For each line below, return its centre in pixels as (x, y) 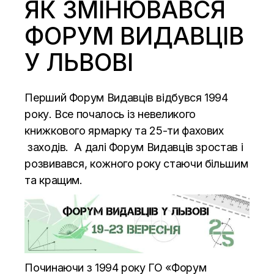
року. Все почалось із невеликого (110, 114)
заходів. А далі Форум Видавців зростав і (134, 147)
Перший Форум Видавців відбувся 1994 (126, 97)
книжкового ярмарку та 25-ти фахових (124, 130)
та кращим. (54, 180)
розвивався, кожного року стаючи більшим (136, 163)
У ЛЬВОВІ (79, 62)
